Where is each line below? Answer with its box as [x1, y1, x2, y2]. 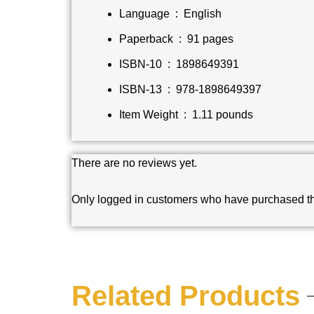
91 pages [187, 32, 233, 45]
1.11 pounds [192, 108, 253, 121]
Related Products [71, 280, 300, 312]
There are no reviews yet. [71, 157, 197, 170]
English [184, 7, 221, 20]
